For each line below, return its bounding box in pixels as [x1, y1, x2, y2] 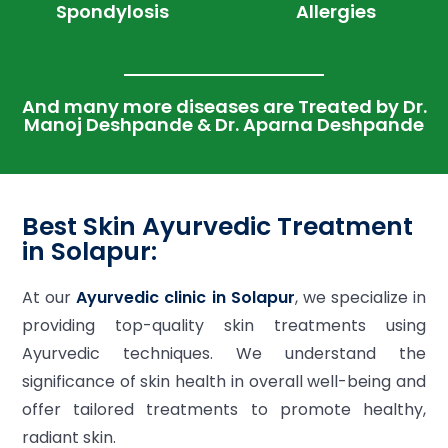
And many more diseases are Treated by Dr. [21, 94, 427, 119]
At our [22, 286, 72, 309]
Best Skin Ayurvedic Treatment [22, 209, 413, 244]
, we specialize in [294, 286, 426, 309]
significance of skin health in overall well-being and [22, 370, 426, 393]
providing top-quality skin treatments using [22, 314, 426, 337]
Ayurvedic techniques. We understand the [22, 342, 426, 365]
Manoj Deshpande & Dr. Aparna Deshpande [24, 112, 424, 137]
